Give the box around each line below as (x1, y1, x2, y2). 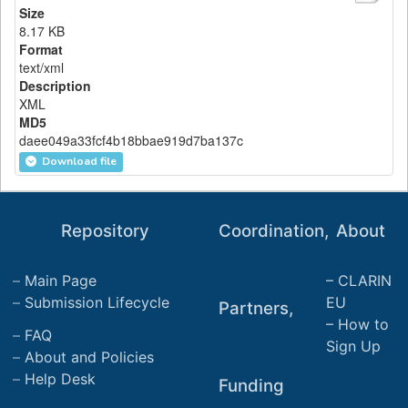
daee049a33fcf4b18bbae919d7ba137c (19, 131, 243, 149)
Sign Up (326, 337, 382, 355)
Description (19, 76, 91, 95)
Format (19, 40, 63, 58)
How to (338, 315, 390, 333)
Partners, (218, 298, 293, 319)
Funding (218, 375, 284, 396)
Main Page (25, 271, 97, 290)
